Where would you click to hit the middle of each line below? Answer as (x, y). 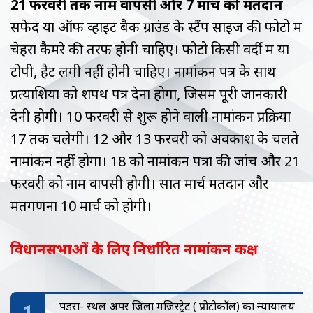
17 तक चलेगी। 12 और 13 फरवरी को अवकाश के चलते (155, 138)
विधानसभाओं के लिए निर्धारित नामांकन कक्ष (134, 249)
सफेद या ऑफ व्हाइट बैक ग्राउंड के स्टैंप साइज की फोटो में (156, 27)
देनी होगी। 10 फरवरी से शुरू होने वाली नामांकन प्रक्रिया (151, 116)
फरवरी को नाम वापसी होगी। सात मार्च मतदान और (139, 183)
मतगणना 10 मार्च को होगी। (81, 205)
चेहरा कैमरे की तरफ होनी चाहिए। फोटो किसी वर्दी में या (150, 49)
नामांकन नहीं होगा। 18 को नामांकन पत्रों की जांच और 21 (155, 161)
